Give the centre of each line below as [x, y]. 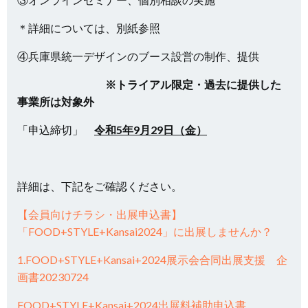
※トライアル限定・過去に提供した [149, 84]
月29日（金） [173, 130]
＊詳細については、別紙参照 [89, 28]
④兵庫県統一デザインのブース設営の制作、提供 [138, 56]
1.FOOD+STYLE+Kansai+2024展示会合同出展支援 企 [152, 260]
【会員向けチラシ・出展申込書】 [100, 214]
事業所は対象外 [56, 101]
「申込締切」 [56, 130]
